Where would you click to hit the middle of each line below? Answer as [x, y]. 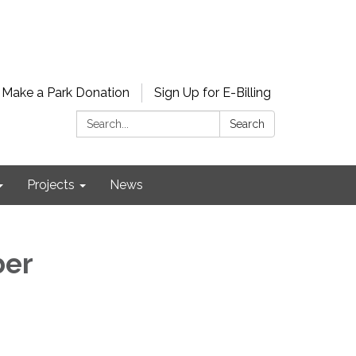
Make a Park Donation [66, 93]
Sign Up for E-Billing [213, 93]
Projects [51, 185]
